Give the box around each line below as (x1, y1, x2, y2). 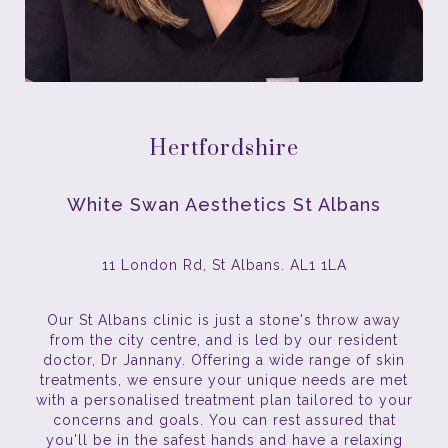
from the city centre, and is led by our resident (50, 332, 398, 349)
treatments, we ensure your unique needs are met (40, 372, 408, 389)
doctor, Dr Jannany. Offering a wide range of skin (43, 352, 405, 369)
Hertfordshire (149, 135, 299, 163)
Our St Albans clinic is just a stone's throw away (47, 312, 401, 329)
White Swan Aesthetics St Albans (67, 194, 381, 216)
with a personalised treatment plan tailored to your (35, 392, 413, 409)
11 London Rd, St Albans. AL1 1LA (101, 257, 347, 274)
